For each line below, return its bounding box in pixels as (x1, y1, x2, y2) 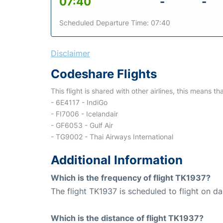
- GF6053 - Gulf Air (51, 120, 113, 129)
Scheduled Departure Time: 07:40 (59, 18, 170, 27)
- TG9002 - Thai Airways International (51, 132, 173, 141)
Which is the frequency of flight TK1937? (51, 172, 211, 183)
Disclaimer (51, 48, 90, 58)
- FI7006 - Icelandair (51, 109, 118, 118)
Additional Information (51, 152, 183, 167)
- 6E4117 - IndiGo (51, 98, 108, 107)
